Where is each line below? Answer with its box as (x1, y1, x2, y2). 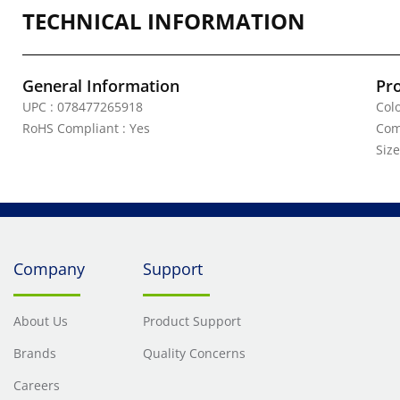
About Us (13, 312, 68, 329)
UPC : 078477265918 (22, 98, 143, 115)
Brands (13, 345, 56, 362)
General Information (22, 75, 179, 96)
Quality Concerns (142, 345, 246, 362)
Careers (13, 377, 60, 394)
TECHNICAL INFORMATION (22, 6, 305, 36)
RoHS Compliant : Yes (22, 120, 150, 137)
